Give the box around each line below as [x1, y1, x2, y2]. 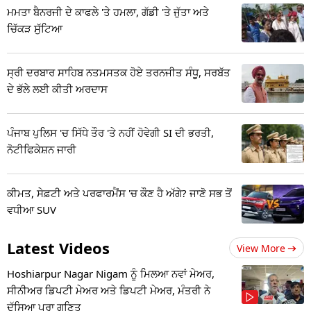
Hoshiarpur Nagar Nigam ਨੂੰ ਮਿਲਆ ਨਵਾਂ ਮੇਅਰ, [7, 267, 215, 281]
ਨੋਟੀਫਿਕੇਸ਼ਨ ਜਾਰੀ [7, 142, 76, 157]
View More [237, 242, 285, 255]
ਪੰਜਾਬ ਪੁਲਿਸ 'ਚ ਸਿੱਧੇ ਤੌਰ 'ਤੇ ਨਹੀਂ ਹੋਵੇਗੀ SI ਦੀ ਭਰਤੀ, [7, 126, 214, 140]
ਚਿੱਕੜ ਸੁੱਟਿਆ [7, 22, 62, 36]
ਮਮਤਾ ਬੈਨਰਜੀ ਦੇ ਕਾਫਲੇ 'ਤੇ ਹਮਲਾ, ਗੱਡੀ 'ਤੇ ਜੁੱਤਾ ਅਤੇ [7, 5, 209, 19]
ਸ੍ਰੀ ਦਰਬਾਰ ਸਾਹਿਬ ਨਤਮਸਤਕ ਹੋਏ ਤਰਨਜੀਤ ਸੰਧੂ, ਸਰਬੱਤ [7, 65, 230, 80]
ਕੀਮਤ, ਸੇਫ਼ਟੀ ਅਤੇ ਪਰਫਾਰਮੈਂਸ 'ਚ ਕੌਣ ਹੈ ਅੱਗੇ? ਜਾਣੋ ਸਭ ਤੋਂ [7, 186, 232, 201]
